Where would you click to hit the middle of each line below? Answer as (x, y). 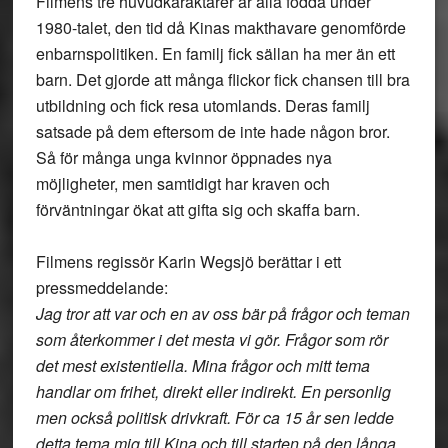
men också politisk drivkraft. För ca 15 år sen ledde (214, 417)
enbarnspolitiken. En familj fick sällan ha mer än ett (215, 53)
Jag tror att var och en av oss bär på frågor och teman (222, 313)
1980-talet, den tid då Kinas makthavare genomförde (220, 27)
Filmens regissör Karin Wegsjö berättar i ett (188, 261)
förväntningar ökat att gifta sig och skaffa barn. (197, 209)
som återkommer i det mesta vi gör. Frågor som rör (211, 339)
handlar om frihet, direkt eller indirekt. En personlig (213, 391)
